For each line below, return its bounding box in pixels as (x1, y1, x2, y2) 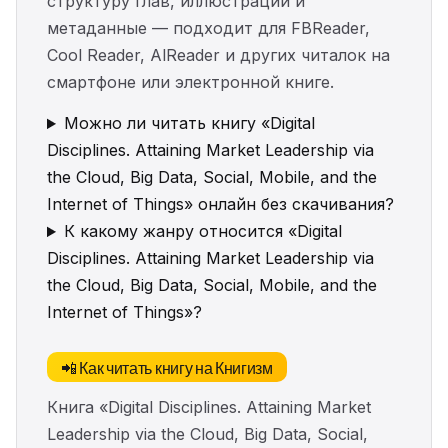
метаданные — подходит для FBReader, (47, 18, 370, 39)
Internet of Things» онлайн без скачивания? (47, 194, 394, 215)
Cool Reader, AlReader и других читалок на (47, 45, 390, 66)
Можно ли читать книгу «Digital (63, 113, 315, 134)
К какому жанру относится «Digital (63, 221, 342, 242)
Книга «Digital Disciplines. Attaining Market (47, 397, 371, 418)
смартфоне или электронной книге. (47, 72, 334, 93)
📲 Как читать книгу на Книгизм (61, 355, 273, 380)
